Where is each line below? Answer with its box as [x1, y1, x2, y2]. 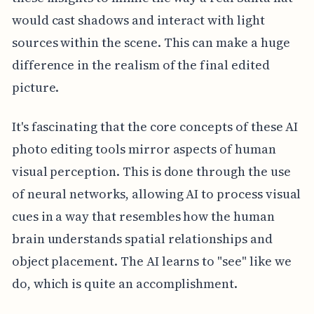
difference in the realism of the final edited [11, 55, 270, 74]
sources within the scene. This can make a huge [11, 33, 290, 51]
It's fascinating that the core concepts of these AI [11, 117, 299, 135]
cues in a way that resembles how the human [11, 207, 275, 225]
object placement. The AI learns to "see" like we [11, 252, 292, 270]
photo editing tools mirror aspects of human [11, 139, 276, 158]
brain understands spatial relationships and [11, 229, 273, 247]
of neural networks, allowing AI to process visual [11, 184, 301, 203]
